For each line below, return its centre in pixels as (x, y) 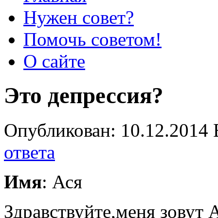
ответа (29, 152)
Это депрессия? (84, 96)
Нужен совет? (79, 17)
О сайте (54, 61)
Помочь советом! (92, 39)
